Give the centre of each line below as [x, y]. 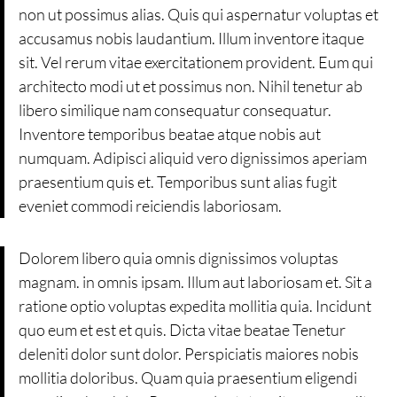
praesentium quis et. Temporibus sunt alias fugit [177, 182]
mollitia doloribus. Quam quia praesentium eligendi [187, 377]
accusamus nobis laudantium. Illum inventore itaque [191, 39]
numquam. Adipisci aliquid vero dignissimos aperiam [192, 158]
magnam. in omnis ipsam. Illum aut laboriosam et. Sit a [195, 281]
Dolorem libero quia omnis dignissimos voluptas [178, 257]
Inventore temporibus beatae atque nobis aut [169, 134]
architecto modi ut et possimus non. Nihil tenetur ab [190, 86]
